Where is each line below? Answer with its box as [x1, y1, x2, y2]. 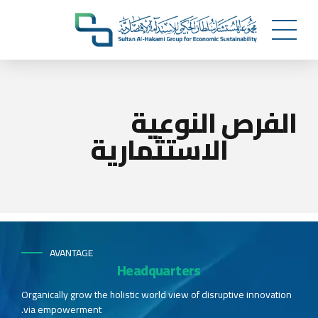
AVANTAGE [50, 243, 93, 262]
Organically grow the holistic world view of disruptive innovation [21, 285, 292, 305]
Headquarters [117, 257, 201, 284]
